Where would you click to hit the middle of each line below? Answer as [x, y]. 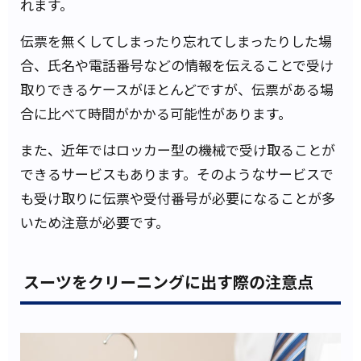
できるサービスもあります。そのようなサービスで [177, 174]
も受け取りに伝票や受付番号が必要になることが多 [178, 198]
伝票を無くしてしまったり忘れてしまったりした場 [176, 41]
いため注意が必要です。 [95, 222]
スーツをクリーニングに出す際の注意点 [168, 282]
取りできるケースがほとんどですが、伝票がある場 [177, 89]
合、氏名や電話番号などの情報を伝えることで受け [177, 65]
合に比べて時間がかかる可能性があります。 [156, 114]
